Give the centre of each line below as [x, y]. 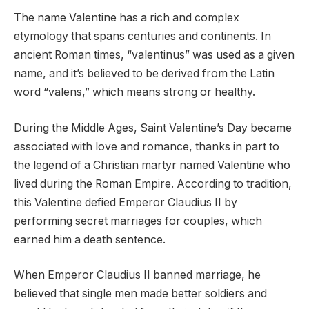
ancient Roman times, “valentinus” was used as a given [154, 55]
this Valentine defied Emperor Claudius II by [126, 202]
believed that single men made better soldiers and [140, 294]
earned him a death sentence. [90, 239]
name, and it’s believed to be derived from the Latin [144, 74]
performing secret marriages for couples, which [138, 221]
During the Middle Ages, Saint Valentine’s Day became [153, 128]
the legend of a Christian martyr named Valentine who [152, 165]
